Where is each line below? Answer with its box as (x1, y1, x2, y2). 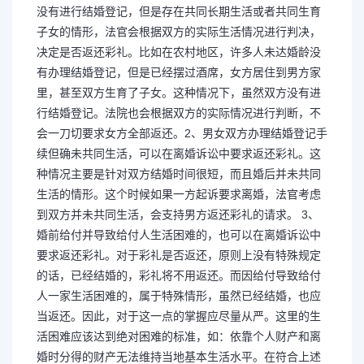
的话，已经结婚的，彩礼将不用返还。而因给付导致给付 (37, 268, 321, 282)
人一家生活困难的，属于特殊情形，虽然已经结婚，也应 (37, 288, 321, 302)
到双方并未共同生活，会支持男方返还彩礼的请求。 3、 (37, 207, 319, 221)
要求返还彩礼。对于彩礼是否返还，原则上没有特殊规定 (37, 248, 321, 262)
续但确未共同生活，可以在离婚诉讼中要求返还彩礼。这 (37, 146, 321, 160)
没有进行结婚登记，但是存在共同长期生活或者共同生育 (37, 4, 321, 18)
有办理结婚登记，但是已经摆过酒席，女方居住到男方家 (37, 65, 321, 79)
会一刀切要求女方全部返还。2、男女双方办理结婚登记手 (37, 126, 327, 140)
